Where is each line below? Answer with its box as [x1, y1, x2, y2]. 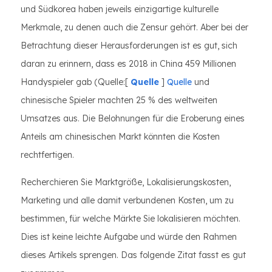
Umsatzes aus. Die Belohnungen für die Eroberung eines [21, 113, 245, 124]
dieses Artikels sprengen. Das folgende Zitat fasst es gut [21, 250, 246, 260]
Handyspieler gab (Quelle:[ [21, 76, 128, 87]
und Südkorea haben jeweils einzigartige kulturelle [21, 4, 219, 15]
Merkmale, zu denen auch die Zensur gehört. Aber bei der [21, 22, 248, 33]
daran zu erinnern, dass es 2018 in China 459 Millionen [21, 58, 236, 69]
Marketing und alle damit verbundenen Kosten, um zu [21, 195, 234, 206]
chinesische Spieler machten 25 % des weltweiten [21, 95, 217, 106]
